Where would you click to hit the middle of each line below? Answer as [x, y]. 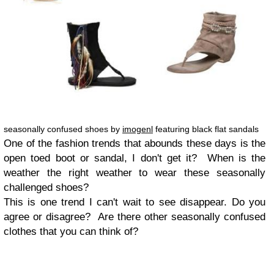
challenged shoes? [46, 187]
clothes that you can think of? [71, 231]
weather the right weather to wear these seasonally [135, 172]
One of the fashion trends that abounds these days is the [135, 143]
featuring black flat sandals [206, 129]
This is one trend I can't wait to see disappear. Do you [135, 202]
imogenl [138, 129]
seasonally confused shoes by [63, 129]
